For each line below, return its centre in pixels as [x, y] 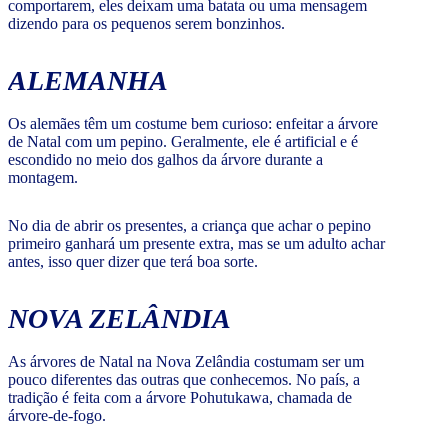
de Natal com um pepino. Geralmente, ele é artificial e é [183, 142]
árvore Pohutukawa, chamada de [249, 398]
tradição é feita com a [75, 398]
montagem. [43, 178]
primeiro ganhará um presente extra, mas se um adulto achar [196, 244]
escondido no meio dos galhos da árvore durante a [165, 160]
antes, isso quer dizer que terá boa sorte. [135, 262]
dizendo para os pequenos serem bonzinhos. [146, 24]
